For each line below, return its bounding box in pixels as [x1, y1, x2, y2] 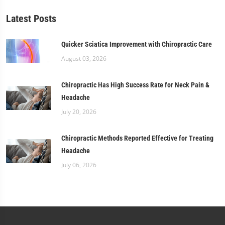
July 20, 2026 [61, 107, 96, 116]
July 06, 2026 [61, 161, 96, 169]
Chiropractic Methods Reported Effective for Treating [61, 134, 213, 142]
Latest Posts [6, 13, 56, 25]
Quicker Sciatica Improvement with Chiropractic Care [61, 40, 212, 48]
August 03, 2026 [61, 54, 106, 63]
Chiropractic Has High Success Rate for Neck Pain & [61, 81, 209, 89]
